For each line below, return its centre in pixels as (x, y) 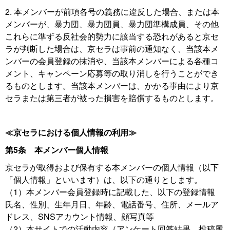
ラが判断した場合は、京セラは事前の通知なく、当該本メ (112, 49)
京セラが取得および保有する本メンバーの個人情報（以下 (112, 167)
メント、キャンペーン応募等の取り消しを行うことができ (112, 73)
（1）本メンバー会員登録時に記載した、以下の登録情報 (110, 192)
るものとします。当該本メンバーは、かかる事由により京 (112, 85)
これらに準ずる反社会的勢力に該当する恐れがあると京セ (112, 36)
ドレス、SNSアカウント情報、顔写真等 (80, 216)
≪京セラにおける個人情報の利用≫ (71, 132)
